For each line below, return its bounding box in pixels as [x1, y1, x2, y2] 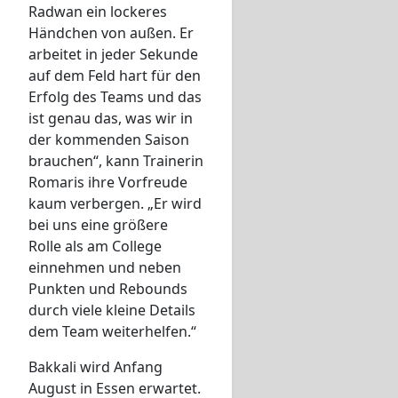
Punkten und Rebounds [28, 279, 187, 299]
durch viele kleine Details [28, 300, 195, 321]
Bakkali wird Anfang [28, 357, 163, 378]
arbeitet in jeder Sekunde [28, 44, 198, 65]
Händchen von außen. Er [28, 23, 194, 44]
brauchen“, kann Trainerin [28, 151, 203, 171]
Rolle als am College [28, 236, 162, 257]
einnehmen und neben [28, 258, 181, 278]
